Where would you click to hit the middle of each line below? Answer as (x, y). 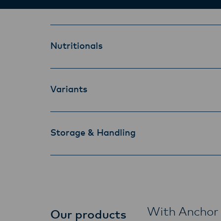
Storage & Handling (93, 133)
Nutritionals (76, 46)
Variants (69, 90)
